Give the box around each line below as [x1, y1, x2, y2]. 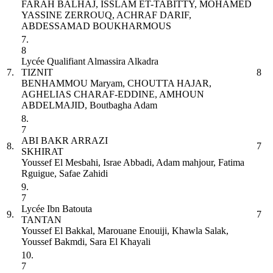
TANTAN [21, 214, 62, 225]
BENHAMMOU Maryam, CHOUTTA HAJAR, [21, 77, 211, 88]
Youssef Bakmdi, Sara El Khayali [21, 236, 151, 247]
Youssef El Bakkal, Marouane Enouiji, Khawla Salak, [21, 225, 229, 236]
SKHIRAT [21, 146, 63, 157]
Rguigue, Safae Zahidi [21, 168, 108, 179]
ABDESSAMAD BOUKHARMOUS [21, 20, 171, 31]
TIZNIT [21, 66, 53, 77]
